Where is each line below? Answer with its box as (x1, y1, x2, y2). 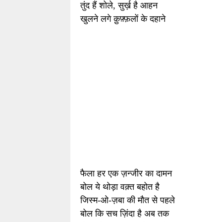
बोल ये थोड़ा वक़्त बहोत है (80, 182, 160, 192)
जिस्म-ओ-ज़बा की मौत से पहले (80, 195, 175, 205)
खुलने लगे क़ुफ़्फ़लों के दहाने (80, 14, 166, 24)
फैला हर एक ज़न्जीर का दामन (80, 168, 172, 178)
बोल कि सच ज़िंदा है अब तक (80, 209, 169, 219)
